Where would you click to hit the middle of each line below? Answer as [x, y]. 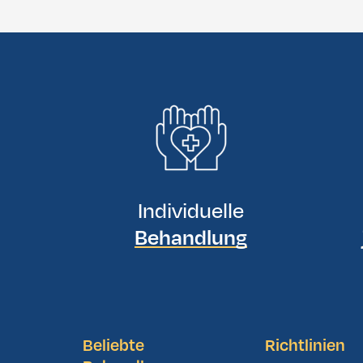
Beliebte [113, 346]
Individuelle [191, 211]
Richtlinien [305, 346]
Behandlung [191, 238]
